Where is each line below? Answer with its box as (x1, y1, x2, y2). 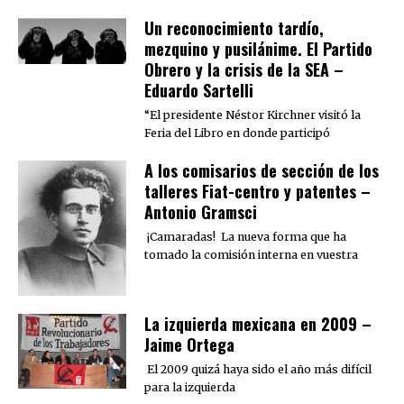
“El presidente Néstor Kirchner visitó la (144, 108, 361, 123)
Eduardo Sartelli (144, 78, 253, 103)
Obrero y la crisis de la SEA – (144, 58, 344, 82)
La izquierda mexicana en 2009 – (144, 311, 372, 335)
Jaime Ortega (144, 332, 234, 356)
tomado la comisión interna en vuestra (144, 248, 358, 262)
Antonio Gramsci (144, 200, 257, 225)
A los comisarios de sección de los (144, 159, 379, 183)
